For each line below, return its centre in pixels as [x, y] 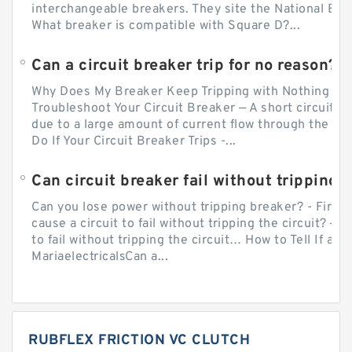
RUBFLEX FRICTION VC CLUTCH [139, 340]
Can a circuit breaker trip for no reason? [184, 66]
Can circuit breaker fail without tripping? [189, 181]
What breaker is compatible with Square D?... [166, 26]
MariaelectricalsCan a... [100, 257]
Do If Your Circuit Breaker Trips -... [134, 141]
